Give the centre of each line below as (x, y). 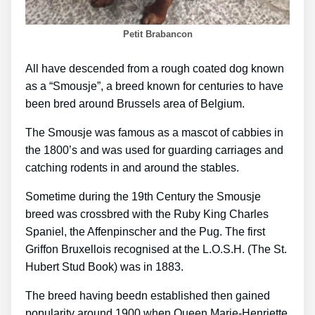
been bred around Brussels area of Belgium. (135, 104)
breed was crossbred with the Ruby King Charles (147, 214)
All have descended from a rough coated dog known (155, 69)
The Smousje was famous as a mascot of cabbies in (154, 133)
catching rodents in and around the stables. (132, 168)
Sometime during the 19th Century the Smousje (143, 197)
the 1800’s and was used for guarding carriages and (154, 150)
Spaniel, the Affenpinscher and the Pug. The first (145, 232)
